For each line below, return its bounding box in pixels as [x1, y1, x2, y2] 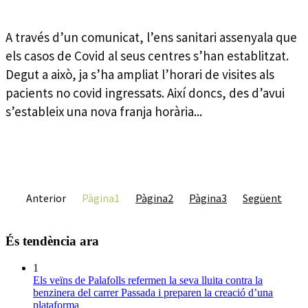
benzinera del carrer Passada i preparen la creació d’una [33, 287, 273, 299]
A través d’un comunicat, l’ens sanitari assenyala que [5, 29, 297, 46]
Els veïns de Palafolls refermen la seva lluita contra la [33, 274, 263, 287]
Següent [243, 191, 282, 206]
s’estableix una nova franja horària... [5, 103, 202, 120]
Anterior [26, 191, 66, 206]
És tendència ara [5, 234, 99, 249]
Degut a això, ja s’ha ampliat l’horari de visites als [5, 66, 274, 83]
